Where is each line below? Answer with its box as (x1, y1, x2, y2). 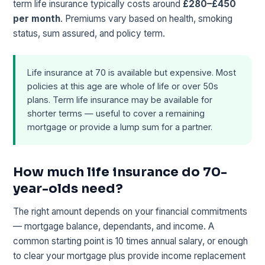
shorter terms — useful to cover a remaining (27, 108, 205, 119)
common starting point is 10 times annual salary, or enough (13, 235, 248, 247)
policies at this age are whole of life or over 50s (27, 81, 219, 92)
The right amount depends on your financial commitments (13, 205, 248, 217)
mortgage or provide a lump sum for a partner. (27, 122, 213, 132)
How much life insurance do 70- (13, 163, 228, 180)
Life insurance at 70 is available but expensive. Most (27, 67, 237, 78)
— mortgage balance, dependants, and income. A (13, 220, 215, 232)
